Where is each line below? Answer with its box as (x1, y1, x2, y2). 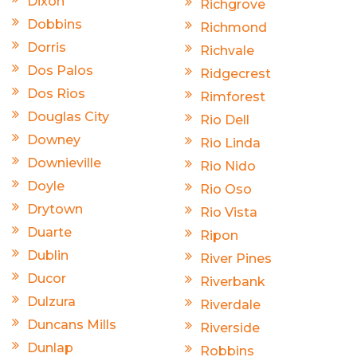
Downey (27, 132, 80, 148)
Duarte (27, 225, 72, 241)
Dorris (27, 40, 66, 56)
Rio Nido (200, 159, 256, 175)
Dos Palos (27, 63, 93, 79)
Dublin (27, 248, 69, 264)
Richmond (200, 20, 267, 36)
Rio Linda (200, 135, 261, 151)
